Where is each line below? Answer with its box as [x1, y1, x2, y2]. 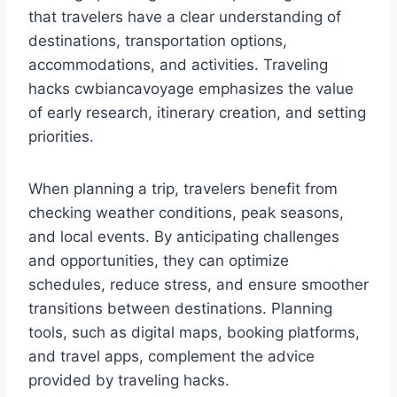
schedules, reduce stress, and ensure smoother [28, 276, 369, 294]
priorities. [28, 128, 94, 146]
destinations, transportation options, [28, 32, 287, 51]
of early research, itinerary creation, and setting [28, 104, 366, 122]
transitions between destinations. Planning [28, 300, 332, 318]
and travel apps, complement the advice [28, 347, 315, 366]
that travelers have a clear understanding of [28, 8, 341, 27]
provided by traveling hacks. [28, 371, 230, 390]
